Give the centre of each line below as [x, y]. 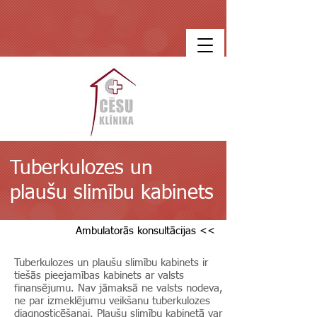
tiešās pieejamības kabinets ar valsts [99, 276]
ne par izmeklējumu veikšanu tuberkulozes [112, 301]
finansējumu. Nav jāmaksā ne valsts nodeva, [119, 288]
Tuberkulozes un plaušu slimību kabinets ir [111, 263]
